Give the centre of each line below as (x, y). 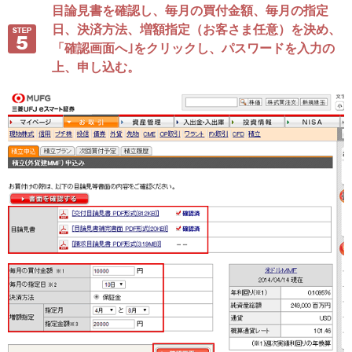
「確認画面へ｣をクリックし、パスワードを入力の (193, 48)
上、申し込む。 (96, 67)
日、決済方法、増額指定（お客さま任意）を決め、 (196, 29)
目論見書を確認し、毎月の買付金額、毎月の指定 (190, 10)
